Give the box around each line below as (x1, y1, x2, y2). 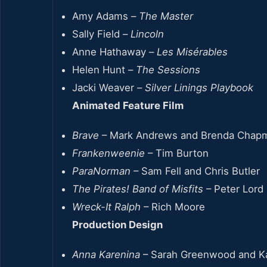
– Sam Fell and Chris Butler (131, 164, 260, 177)
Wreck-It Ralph (72, 200, 141, 213)
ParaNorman (72, 164, 131, 177)
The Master (139, 10, 193, 22)
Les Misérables (157, 45, 228, 58)
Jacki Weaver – (72, 81, 145, 94)
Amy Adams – (72, 10, 139, 22)
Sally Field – (72, 27, 131, 40)
